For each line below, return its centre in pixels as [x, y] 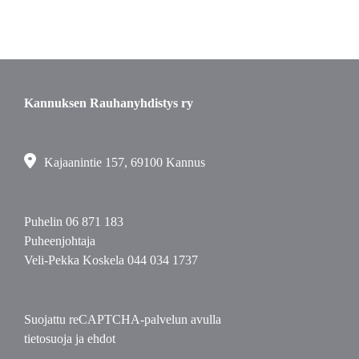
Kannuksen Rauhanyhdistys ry [109, 103]
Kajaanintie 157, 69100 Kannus [125, 162]
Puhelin [45, 222]
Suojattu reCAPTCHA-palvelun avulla [123, 319]
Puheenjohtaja [60, 241]
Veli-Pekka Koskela [76, 260]
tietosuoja [48, 339]
